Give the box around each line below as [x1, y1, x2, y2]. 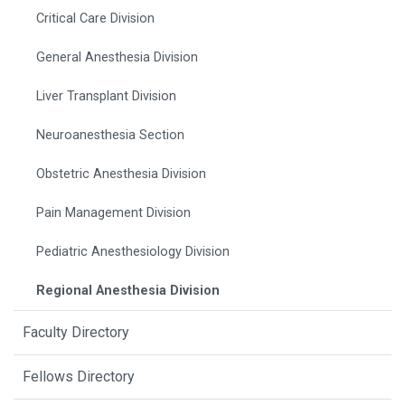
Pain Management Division [36, 204, 192, 221]
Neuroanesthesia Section [36, 127, 185, 143]
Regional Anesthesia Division [36, 282, 221, 298]
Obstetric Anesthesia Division [36, 165, 207, 182]
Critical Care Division [36, 10, 155, 26]
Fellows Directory [23, 367, 135, 385]
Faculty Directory [23, 323, 129, 341]
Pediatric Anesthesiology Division [36, 243, 231, 259]
